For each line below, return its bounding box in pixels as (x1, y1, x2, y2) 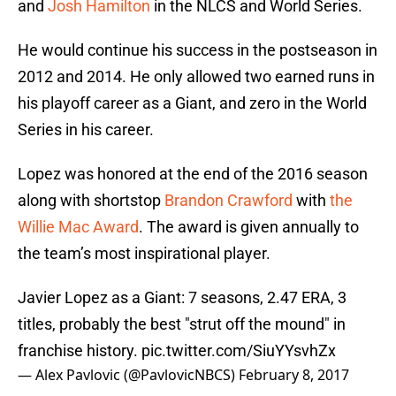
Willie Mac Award (18, 217, 139, 237)
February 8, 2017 (239, 365, 349, 385)
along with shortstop (18, 191, 164, 210)
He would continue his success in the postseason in (18, 41, 377, 60)
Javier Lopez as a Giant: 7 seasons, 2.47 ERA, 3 (18, 288, 346, 308)
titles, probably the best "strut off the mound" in (18, 315, 346, 334)
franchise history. (18, 341, 141, 361)
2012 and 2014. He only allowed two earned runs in (18, 67, 375, 87)
